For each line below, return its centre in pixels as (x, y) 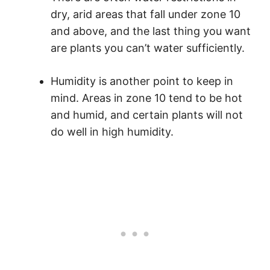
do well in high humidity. (112, 132)
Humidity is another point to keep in (142, 81)
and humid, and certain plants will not (147, 115)
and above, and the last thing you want (151, 31)
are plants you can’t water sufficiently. (148, 48)
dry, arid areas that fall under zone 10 (146, 14)
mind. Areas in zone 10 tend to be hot (146, 98)
